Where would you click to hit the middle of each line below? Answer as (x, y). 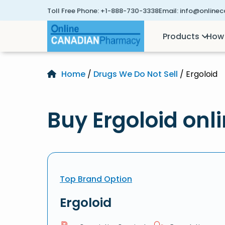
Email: (168, 11)
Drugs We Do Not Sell (136, 74)
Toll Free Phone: (73, 11)
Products (181, 36)
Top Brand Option (96, 179)
